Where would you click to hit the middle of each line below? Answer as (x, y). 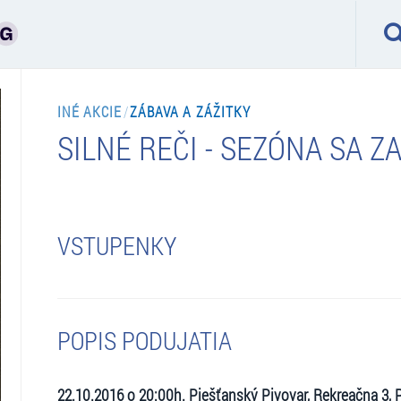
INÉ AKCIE (90, 111)
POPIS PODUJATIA (144, 340)
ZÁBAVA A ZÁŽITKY (190, 111)
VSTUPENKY (116, 245)
